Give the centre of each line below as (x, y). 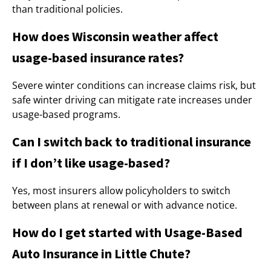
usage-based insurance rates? (98, 57)
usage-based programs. (66, 114)
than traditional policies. (67, 9)
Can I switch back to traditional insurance (132, 142)
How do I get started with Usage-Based (127, 232)
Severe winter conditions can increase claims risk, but (134, 85)
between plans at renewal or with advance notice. (125, 205)
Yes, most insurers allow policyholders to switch (121, 191)
